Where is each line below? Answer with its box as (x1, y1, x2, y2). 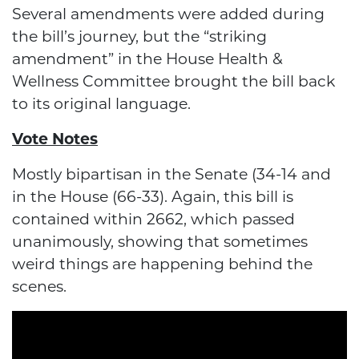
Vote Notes (12, 130, 98, 149)
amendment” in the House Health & (12, 50, 283, 69)
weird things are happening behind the (12, 255, 313, 274)
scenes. (12, 277, 71, 296)
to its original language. (12, 95, 199, 114)
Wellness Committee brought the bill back (12, 72, 335, 91)
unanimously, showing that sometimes (12, 232, 308, 252)
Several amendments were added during (12, 5, 325, 24)
